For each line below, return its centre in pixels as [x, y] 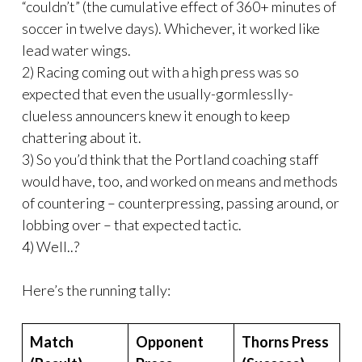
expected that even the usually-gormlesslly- [158, 93]
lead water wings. [76, 50]
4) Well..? [51, 246]
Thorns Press [285, 341]
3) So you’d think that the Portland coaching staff [170, 159]
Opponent [170, 341]
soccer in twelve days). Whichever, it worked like [171, 28]
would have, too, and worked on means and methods [180, 181]
